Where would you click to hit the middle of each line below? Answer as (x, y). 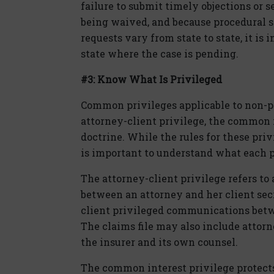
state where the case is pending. (160, 53)
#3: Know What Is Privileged (151, 79)
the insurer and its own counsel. (159, 242)
